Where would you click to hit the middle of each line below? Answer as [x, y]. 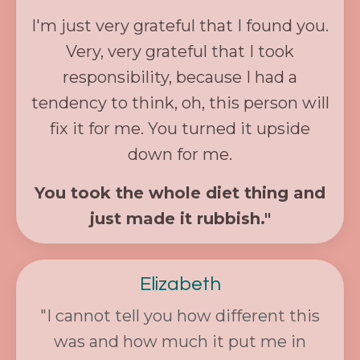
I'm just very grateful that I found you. [180, 25]
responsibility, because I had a [180, 77]
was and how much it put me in [180, 341]
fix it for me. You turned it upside [180, 128]
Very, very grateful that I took [180, 51]
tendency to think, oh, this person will [180, 102]
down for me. [180, 154]
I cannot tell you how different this [183, 315]
